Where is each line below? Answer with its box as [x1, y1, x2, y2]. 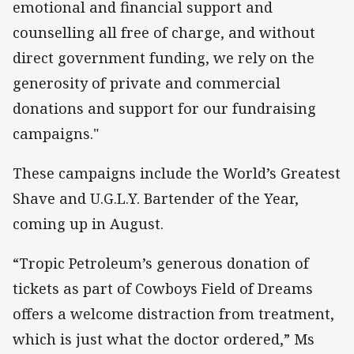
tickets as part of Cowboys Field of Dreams [13, 279, 313, 299]
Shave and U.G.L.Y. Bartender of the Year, [13, 189, 299, 209]
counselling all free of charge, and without [13, 22, 315, 42]
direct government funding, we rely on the [13, 47, 314, 67]
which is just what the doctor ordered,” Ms [13, 330, 314, 349]
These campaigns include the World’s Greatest [13, 164, 341, 183]
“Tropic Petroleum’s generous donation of [13, 254, 309, 273]
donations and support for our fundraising [13, 98, 316, 118]
